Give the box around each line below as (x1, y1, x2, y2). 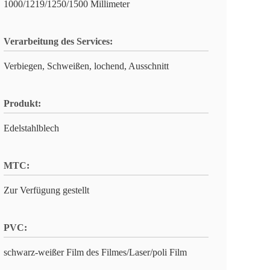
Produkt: (4, 98, 41, 108)
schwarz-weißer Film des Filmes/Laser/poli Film (4, 247, 187, 257)
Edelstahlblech (4, 123, 59, 133)
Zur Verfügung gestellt (4, 185, 89, 195)
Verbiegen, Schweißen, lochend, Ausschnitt (4, 61, 169, 71)
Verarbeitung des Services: (4, 36, 113, 46)
